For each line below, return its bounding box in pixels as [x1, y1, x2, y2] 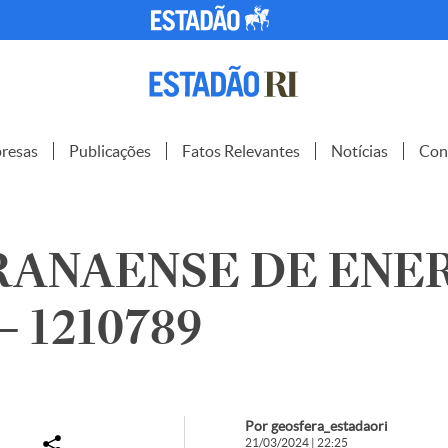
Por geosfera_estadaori [244, 418, 388, 434]
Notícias [331, 142, 388, 160]
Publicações [69, 142, 151, 160]
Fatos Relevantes [182, 142, 300, 160]
